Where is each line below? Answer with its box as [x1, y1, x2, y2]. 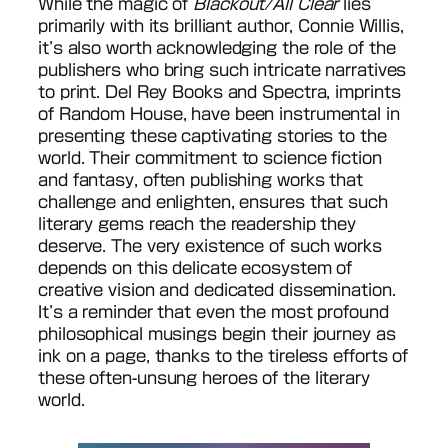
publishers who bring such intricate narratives [38, 61, 407, 78]
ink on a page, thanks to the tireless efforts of [38, 347, 409, 364]
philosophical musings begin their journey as [38, 325, 396, 342]
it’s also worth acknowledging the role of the [38, 39, 396, 56]
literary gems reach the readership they [38, 215, 357, 232]
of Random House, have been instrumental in [38, 105, 400, 122]
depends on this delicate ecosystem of [38, 259, 353, 276]
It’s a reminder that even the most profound [38, 303, 389, 320]
